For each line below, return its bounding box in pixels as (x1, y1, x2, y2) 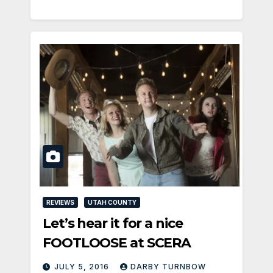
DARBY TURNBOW (130, 262, 206, 272)
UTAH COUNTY (88, 199, 136, 207)
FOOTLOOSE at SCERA (43, 235, 191, 252)
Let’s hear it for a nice (43, 215, 183, 232)
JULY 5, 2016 (54, 262, 112, 272)
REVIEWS (46, 199, 74, 207)
